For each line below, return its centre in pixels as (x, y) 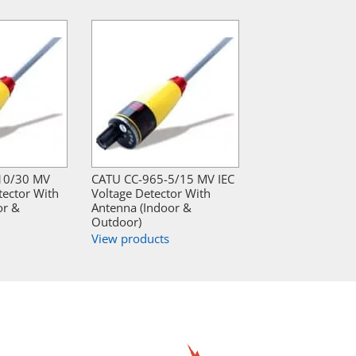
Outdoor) (116, 222)
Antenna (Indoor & (141, 208)
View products (130, 239)
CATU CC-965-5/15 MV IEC (163, 179)
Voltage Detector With (151, 193)
